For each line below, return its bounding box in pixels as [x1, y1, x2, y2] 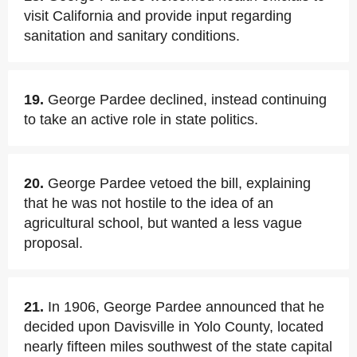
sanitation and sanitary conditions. [24, 28, 240, 44]
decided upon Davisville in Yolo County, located [24, 319, 324, 335]
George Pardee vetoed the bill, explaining [48, 175, 311, 191]
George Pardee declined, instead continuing [48, 92, 327, 108]
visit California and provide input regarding [24, 8, 292, 24]
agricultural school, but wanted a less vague [24, 215, 302, 231]
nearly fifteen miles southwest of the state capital [24, 339, 332, 355]
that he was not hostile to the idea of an [24, 195, 273, 211]
